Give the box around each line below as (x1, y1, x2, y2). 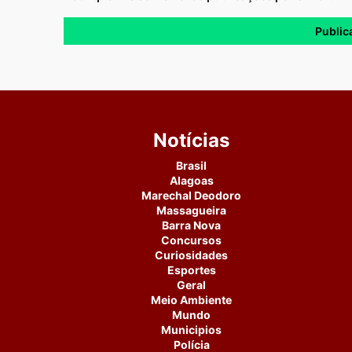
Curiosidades (155, 248, 229, 262)
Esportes (167, 263, 216, 277)
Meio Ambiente (151, 293, 233, 307)
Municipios (161, 323, 222, 337)
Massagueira (156, 203, 227, 218)
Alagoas (169, 174, 214, 188)
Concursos (161, 233, 222, 247)
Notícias (153, 129, 230, 152)
